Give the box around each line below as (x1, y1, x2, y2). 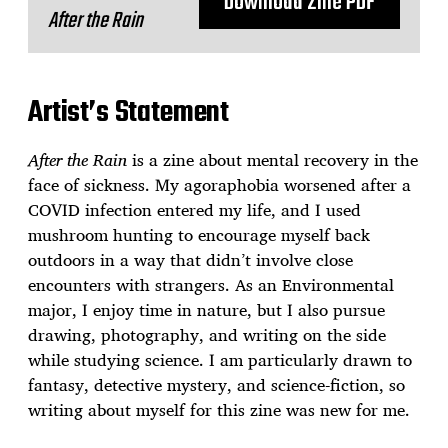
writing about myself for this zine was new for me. (28, 394, 410, 425)
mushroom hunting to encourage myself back (28, 219, 370, 250)
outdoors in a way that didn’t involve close (28, 244, 353, 275)
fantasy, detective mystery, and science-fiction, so (28, 369, 405, 400)
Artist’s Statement (28, 89, 230, 136)
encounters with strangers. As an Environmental (28, 269, 394, 300)
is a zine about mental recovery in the (132, 144, 418, 175)
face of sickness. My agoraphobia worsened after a (28, 169, 411, 200)
